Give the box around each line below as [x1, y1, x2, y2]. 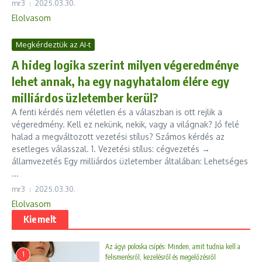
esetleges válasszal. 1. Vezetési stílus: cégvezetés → [12, 144, 210, 154]
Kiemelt [23, 213, 57, 225]
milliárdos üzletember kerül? [12, 90, 158, 105]
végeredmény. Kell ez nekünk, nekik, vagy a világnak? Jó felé [12, 119, 239, 129]
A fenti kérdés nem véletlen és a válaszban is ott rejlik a [12, 107, 222, 117]
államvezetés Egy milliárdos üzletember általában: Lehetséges [12, 156, 248, 166]
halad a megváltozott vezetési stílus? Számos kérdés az [12, 132, 225, 142]
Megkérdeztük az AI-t [16, 40, 91, 49]
